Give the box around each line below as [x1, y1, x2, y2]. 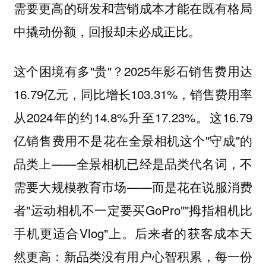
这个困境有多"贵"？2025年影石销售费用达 [13, 61, 253, 80]
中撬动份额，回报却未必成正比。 [13, 22, 201, 40]
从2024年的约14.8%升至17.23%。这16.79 [13, 107, 253, 126]
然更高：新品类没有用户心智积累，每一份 [13, 246, 253, 265]
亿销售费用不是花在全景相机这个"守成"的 [13, 131, 253, 149]
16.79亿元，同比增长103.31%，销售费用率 [13, 84, 253, 103]
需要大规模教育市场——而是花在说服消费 [13, 177, 253, 195]
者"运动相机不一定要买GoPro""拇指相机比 [13, 200, 253, 218]
